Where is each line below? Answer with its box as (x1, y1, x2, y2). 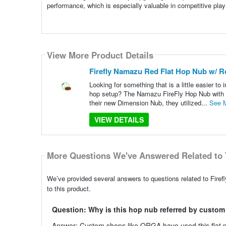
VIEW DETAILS (94, 115, 144, 125)
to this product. (46, 183, 91, 193)
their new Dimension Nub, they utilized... (89, 98, 209, 108)
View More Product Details (46, 48, 153, 61)
